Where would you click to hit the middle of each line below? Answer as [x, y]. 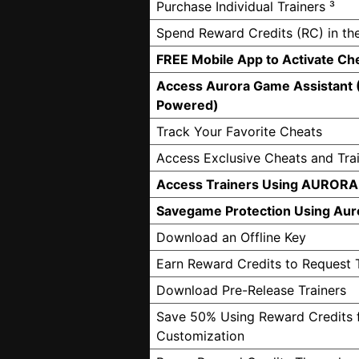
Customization [200, 336]
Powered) [188, 105]
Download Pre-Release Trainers [251, 290]
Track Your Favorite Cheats [239, 131]
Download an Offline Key [231, 237]
